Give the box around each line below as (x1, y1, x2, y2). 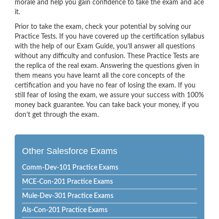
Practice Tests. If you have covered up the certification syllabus (15, 33, 204, 40)
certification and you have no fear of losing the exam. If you (15, 82, 196, 89)
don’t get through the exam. (15, 111, 99, 118)
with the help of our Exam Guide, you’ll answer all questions (15, 43, 195, 50)
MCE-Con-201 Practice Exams (22, 178, 113, 185)
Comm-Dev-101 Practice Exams (22, 164, 118, 171)
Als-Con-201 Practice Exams (22, 207, 108, 214)
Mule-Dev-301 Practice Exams (22, 193, 113, 199)
